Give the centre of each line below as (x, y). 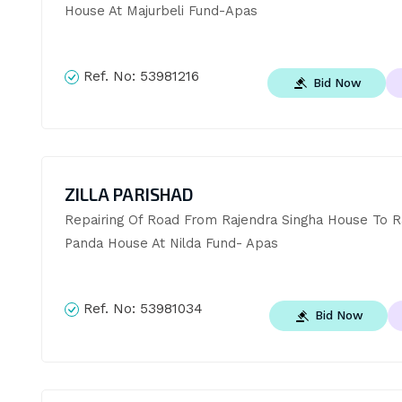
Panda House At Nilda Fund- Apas (171, 244)
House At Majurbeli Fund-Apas (161, 10)
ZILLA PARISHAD (128, 195)
